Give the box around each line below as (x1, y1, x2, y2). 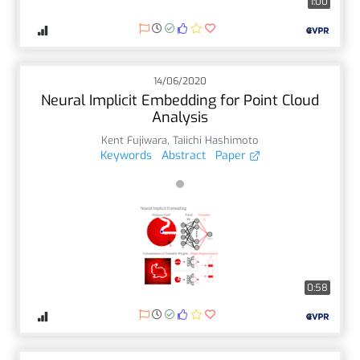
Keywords (100, 147, 152, 163)
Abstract (161, 147, 206, 163)
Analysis (152, 107, 208, 127)
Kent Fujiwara (101, 133, 167, 147)
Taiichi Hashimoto (173, 133, 259, 147)
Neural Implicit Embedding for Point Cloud (41, 90, 319, 110)
